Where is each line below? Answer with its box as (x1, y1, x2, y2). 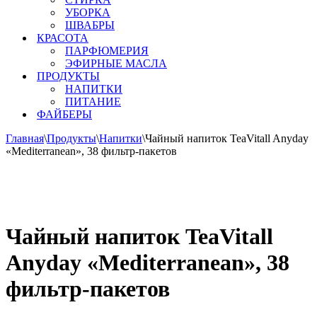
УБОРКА (65, 6, 110, 18)
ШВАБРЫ (65, 19, 115, 31)
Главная (6, 132, 44, 144)
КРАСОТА (37, 32, 88, 44)
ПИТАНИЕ (65, 96, 121, 108)
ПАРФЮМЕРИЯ (65, 45, 149, 57)
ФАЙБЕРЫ (37, 108, 92, 120)
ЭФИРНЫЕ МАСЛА (65, 57, 167, 69)
